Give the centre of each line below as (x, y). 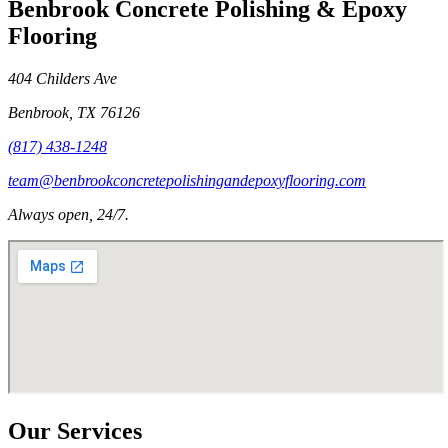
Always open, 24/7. (68, 214)
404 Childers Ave (62, 78)
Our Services (75, 430)
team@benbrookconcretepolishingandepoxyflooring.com (187, 180)
